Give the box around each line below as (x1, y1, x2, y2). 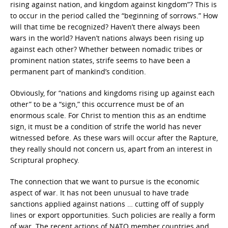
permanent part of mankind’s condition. (10, 67, 146, 76)
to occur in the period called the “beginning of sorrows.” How (10, 11, 218, 20)
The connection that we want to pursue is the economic (10, 177, 199, 186)
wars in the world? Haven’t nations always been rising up (10, 33, 204, 43)
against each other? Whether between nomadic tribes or (10, 44, 203, 54)
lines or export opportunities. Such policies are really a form (10, 210, 215, 220)
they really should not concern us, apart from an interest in (10, 144, 212, 154)
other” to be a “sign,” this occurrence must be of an (10, 99, 184, 109)
